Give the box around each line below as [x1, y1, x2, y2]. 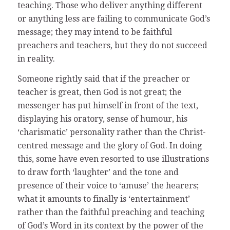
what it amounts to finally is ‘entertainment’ [17, 194, 190, 204]
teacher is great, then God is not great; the [17, 87, 182, 98]
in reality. [17, 53, 55, 64]
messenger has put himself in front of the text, [17, 101, 198, 111]
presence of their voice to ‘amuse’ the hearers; [17, 181, 199, 191]
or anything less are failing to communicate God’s [17, 13, 210, 24]
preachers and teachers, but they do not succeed [17, 40, 207, 50]
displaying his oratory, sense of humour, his [17, 114, 187, 124]
